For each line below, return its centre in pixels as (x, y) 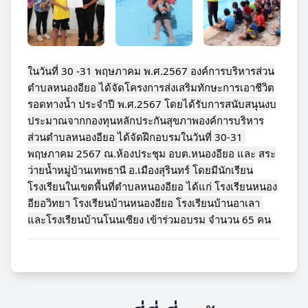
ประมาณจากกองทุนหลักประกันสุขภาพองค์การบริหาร (146, 120)
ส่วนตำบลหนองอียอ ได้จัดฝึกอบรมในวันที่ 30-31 (135, 137)
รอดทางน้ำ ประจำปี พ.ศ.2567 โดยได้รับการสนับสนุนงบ (152, 104)
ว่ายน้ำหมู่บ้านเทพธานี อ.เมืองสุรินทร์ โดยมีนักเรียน (140, 170)
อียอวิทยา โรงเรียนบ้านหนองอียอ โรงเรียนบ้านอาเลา (144, 203)
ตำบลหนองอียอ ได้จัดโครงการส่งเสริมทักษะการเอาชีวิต (151, 87)
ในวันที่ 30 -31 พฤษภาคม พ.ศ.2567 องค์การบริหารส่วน (151, 71)
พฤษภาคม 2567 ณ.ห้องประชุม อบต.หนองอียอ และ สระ (152, 153)
